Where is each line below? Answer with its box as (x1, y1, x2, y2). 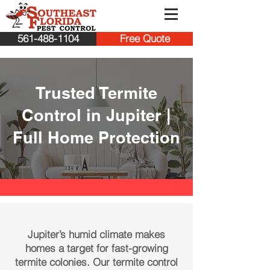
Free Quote (119, 33, 170, 45)
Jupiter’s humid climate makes (28, 228, 165, 240)
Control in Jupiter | (22, 105, 171, 125)
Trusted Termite (36, 83, 157, 102)
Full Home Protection (13, 128, 180, 147)
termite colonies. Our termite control (15, 256, 178, 268)
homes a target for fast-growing (25, 242, 168, 254)
